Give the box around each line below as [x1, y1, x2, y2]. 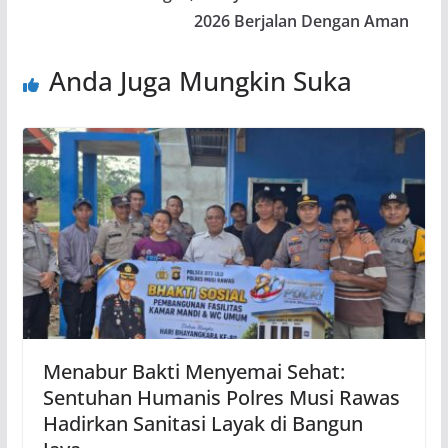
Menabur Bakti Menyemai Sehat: [42, 358, 345, 386]
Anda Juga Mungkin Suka [48, 62, 352, 99]
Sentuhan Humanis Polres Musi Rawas [42, 384, 400, 412]
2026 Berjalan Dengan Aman [194, 9, 410, 32]
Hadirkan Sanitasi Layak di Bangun [42, 410, 363, 438]
